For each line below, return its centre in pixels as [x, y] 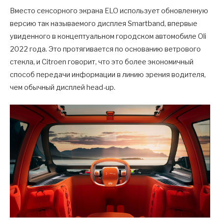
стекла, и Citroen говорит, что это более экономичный [102, 62]
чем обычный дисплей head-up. [63, 88]
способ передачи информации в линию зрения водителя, [108, 75]
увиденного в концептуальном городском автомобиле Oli [108, 37]
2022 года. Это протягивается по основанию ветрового [105, 49]
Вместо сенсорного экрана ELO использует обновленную [109, 11]
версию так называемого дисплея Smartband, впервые [104, 24]
